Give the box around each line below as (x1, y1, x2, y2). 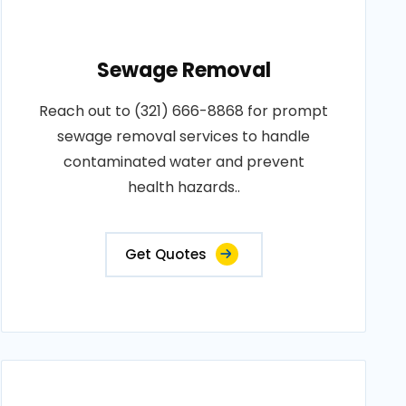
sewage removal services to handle (57, 126, 311, 147)
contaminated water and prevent (63, 151, 304, 172)
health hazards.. (127, 177, 240, 198)
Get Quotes (124, 245, 207, 264)
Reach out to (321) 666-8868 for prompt (39, 101, 329, 121)
